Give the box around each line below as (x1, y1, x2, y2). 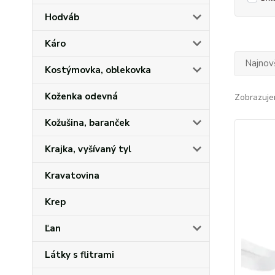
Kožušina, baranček (45, 117, 130, 129)
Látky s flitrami (45, 249, 114, 261)
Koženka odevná (45, 90, 118, 103)
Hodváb (45, 11, 79, 23)
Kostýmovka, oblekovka (45, 64, 151, 76)
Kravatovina (45, 169, 99, 182)
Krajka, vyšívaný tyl (45, 143, 131, 155)
